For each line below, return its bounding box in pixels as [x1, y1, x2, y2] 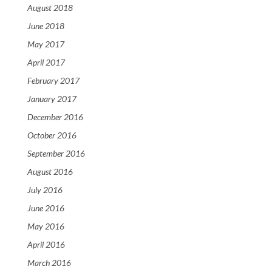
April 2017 [27, 57, 65, 68]
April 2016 [27, 239, 65, 250]
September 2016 [27, 148, 85, 159]
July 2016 [27, 185, 63, 195]
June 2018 [27, 21, 64, 32]
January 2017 [27, 93, 76, 104]
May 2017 [27, 39, 64, 50]
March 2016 [27, 257, 71, 268]
